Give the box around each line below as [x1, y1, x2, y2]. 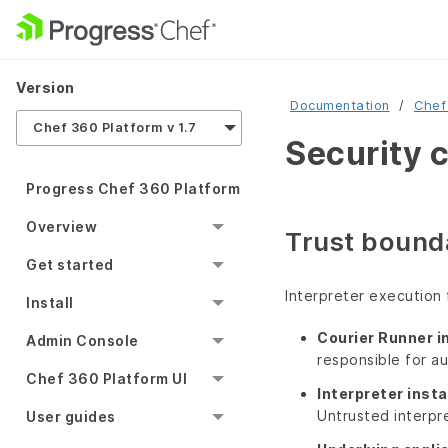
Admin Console [26, 332, 139, 350]
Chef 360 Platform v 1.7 [33, 120, 197, 136]
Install [26, 294, 74, 312]
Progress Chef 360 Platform [26, 180, 240, 198]
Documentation [290, 98, 390, 113]
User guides [26, 408, 116, 426]
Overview [26, 218, 97, 236]
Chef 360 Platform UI [26, 370, 187, 388]
